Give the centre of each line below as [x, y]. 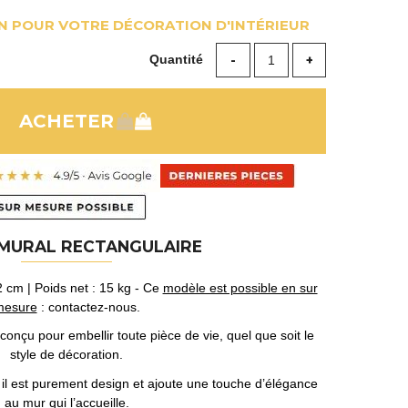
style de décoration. [67, 355]
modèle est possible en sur [240, 287]
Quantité [178, 59]
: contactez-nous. [88, 306]
